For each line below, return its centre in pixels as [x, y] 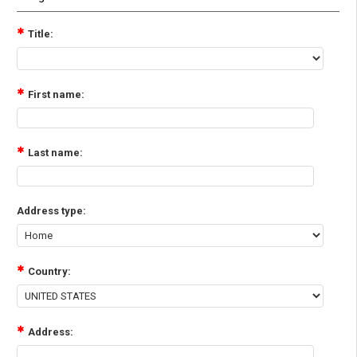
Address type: [51, 210]
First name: [56, 94]
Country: [49, 271]
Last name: [55, 152]
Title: [40, 33]
